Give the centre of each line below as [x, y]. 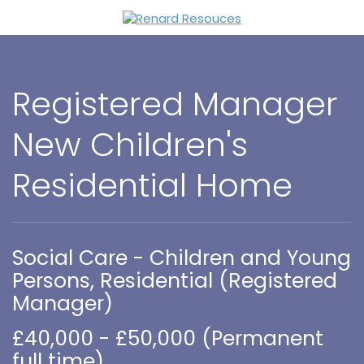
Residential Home [152, 185]
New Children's [130, 145]
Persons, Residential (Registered [175, 281]
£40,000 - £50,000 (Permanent [168, 338]
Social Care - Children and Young [182, 258]
